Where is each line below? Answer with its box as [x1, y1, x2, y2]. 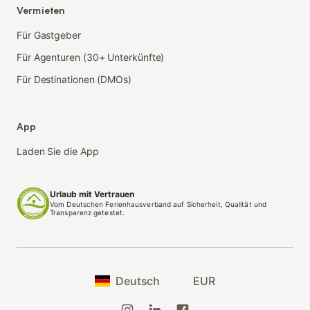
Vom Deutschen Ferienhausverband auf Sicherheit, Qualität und [50, 199, 267, 208]
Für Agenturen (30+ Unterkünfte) [17, 51, 165, 63]
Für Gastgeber [17, 28, 81, 41]
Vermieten [17, 3, 66, 16]
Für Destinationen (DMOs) [17, 73, 131, 85]
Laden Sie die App [17, 145, 99, 157]
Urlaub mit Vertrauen [50, 188, 134, 199]
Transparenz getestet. [50, 208, 125, 217]
